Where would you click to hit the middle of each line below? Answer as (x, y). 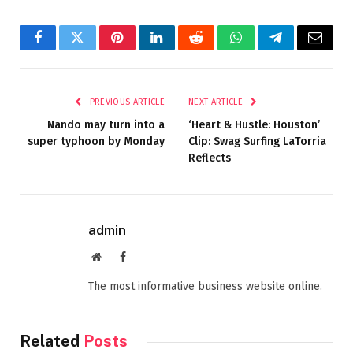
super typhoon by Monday (96, 141)
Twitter (97, 49)
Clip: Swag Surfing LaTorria (257, 141)
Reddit (214, 49)
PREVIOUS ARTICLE (126, 102)
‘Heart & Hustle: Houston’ (254, 124)
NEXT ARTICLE (217, 102)
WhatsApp (265, 49)
